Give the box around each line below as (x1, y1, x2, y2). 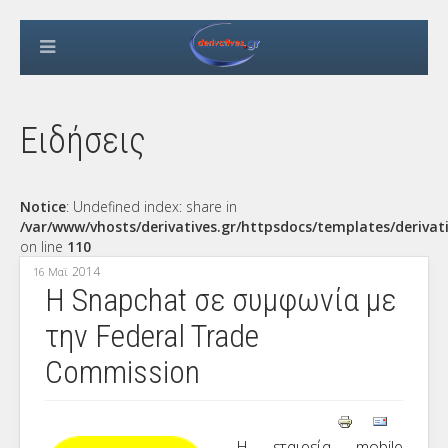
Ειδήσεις (20, 120, 146, 162)
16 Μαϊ (33, 264, 68, 279)
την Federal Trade (45, 317, 259, 355)
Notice (20, 197, 66, 216)
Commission (45, 353, 200, 391)
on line (20, 237, 67, 256)
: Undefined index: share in (66, 197, 237, 216)
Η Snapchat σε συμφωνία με (45, 281, 396, 319)
